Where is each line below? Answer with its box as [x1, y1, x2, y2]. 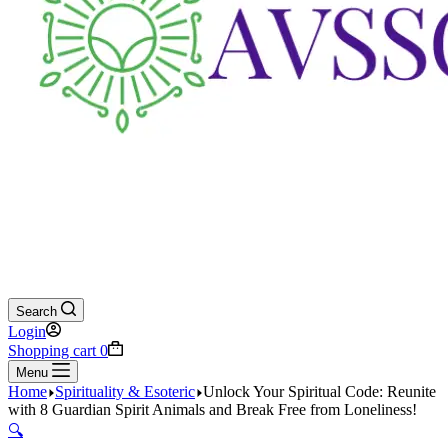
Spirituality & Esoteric [55, 383, 195, 400]
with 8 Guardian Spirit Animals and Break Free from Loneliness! [8, 401, 417, 418]
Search [16, 304, 57, 319]
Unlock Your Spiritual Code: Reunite [203, 383, 436, 400]
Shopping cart [8, 342, 96, 359]
